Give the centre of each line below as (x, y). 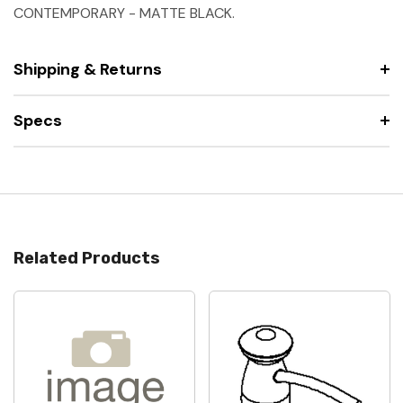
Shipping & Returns (88, 69)
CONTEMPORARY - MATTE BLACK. (124, 13)
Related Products (87, 258)
